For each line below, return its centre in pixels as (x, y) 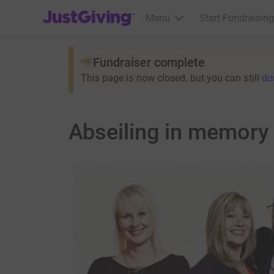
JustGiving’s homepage (93, 10)
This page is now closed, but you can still (170, 78)
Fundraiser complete (149, 62)
